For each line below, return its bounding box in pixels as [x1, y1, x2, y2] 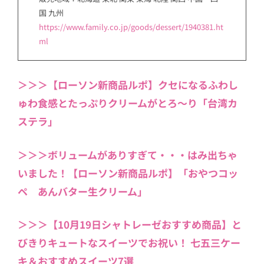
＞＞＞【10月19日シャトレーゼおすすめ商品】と [18, 217, 242, 232]
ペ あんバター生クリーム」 [18, 183, 147, 199]
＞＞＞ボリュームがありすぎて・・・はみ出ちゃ [18, 147, 237, 162]
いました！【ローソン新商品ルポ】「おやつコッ [18, 165, 238, 180]
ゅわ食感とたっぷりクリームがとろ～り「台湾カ [18, 95, 237, 111]
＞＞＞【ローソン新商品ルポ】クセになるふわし [18, 77, 238, 93]
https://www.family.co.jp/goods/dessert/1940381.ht [39, 21, 223, 32]
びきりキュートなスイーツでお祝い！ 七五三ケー [18, 235, 240, 250]
